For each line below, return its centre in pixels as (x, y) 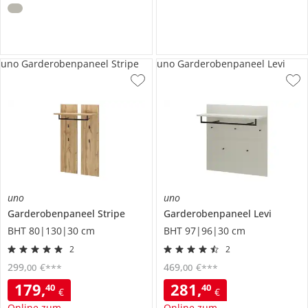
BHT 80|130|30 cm (51, 230)
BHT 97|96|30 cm (204, 230)
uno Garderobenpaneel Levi (221, 63)
